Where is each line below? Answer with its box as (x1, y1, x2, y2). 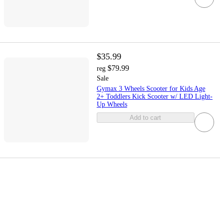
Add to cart (130, 113, 162, 121)
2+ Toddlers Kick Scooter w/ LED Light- (96, 92, 213, 100)
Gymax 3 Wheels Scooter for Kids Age (96, 84, 205, 92)
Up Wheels (96, 100, 127, 108)
